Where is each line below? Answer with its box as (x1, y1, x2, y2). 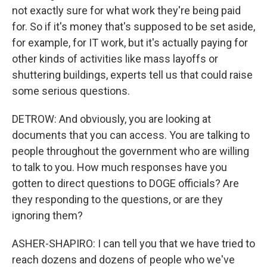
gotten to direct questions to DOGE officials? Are (12, 177, 239, 190)
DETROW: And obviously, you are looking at (12, 113, 211, 125)
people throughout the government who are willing (12, 145, 249, 157)
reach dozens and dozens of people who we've (12, 253, 235, 266)
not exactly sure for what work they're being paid (12, 4, 241, 17)
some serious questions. (12, 85, 130, 97)
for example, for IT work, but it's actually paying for (12, 36, 248, 49)
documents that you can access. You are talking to (12, 129, 250, 141)
